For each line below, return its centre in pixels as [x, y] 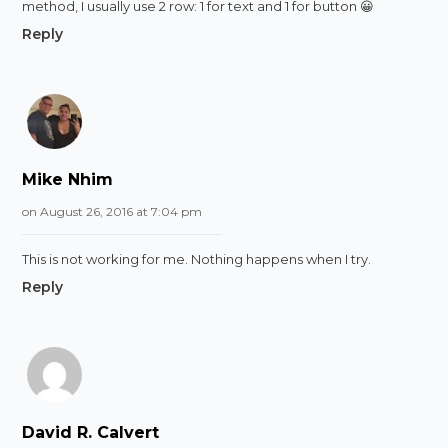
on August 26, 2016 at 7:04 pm [112, 211]
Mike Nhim [68, 179]
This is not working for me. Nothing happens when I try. [197, 258]
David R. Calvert [91, 432]
